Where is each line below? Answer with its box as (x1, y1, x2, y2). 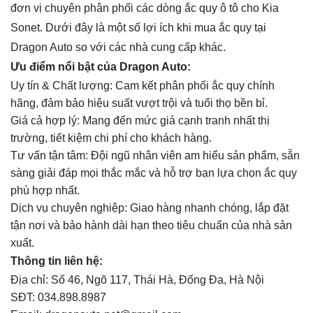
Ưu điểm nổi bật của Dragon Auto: (10, 61, 191, 73)
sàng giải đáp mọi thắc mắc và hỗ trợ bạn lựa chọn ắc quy (10, 167, 297, 180)
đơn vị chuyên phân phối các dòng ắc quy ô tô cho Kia (10, 2, 279, 15)
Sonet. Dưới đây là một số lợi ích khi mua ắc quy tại (10, 22, 266, 34)
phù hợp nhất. (10, 184, 80, 197)
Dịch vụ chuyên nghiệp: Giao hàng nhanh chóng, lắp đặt (10, 202, 289, 214)
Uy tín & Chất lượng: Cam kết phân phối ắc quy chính (10, 80, 275, 92)
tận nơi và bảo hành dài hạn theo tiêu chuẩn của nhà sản (10, 219, 292, 232)
